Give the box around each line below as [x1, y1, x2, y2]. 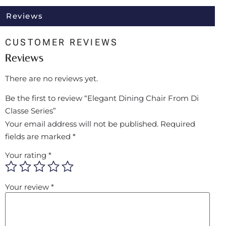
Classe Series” [5, 105, 56, 116]
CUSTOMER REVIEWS [5, 36, 119, 47]
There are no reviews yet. [5, 73, 98, 83]
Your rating [5, 150, 48, 160]
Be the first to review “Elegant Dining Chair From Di [5, 93, 199, 103]
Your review [5, 182, 51, 192]
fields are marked [5, 131, 73, 141]
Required [160, 119, 195, 129]
